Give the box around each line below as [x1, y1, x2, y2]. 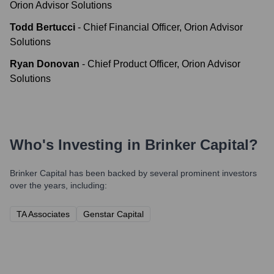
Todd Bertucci [10, 22, 75, 32]
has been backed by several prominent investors [67, 168, 257, 178]
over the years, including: [10, 180, 107, 190]
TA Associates [17, 209, 70, 219]
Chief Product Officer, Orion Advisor [87, 59, 240, 69]
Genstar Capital [83, 209, 144, 219]
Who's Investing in [10, 136, 145, 153]
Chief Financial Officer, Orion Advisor [83, 22, 243, 32]
